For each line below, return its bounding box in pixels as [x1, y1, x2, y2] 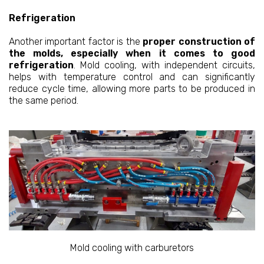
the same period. [9, 95, 78, 107]
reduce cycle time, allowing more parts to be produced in [9, 83, 255, 95]
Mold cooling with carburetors [70, 242, 194, 254]
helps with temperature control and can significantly [9, 71, 255, 83]
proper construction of [143, 36, 256, 48]
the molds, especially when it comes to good [9, 48, 255, 60]
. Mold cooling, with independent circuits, [74, 60, 255, 71]
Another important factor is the [9, 36, 143, 48]
